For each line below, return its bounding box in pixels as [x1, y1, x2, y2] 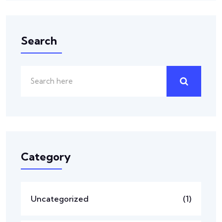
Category [21, 149, 71, 164]
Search [21, 33, 57, 48]
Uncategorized [31, 193, 89, 204]
